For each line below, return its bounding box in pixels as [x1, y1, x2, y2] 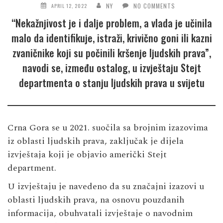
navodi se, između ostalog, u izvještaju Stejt [22, 60, 201, 75]
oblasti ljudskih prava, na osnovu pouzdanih [7, 193, 184, 207]
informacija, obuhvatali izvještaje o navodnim [7, 206, 193, 220]
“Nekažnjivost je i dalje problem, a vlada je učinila [11, 15, 212, 30]
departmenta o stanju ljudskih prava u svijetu [18, 75, 205, 90]
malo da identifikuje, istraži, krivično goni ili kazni [11, 30, 212, 45]
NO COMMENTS [133, 1, 175, 10]
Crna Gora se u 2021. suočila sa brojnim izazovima [7, 120, 208, 134]
